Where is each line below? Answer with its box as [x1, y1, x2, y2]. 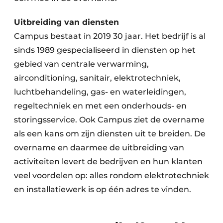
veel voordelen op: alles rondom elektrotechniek [14, 171, 209, 180]
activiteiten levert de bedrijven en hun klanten [14, 157, 203, 166]
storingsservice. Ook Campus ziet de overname [14, 115, 205, 124]
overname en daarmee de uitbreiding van [14, 143, 184, 152]
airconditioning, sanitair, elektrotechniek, [14, 73, 181, 83]
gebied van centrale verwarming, [14, 59, 149, 69]
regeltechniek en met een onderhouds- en [14, 101, 187, 111]
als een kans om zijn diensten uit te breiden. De [14, 129, 206, 138]
